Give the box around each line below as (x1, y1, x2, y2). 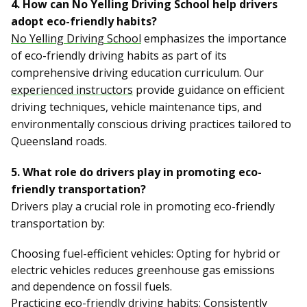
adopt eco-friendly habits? (11, 14, 157, 29)
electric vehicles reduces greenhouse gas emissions (11, 262, 275, 278)
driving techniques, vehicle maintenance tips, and (11, 99, 262, 115)
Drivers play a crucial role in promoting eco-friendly (11, 199, 275, 214)
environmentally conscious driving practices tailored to (11, 116, 291, 132)
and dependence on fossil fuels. (11, 279, 172, 295)
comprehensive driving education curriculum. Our (11, 65, 264, 81)
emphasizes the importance (141, 31, 286, 47)
